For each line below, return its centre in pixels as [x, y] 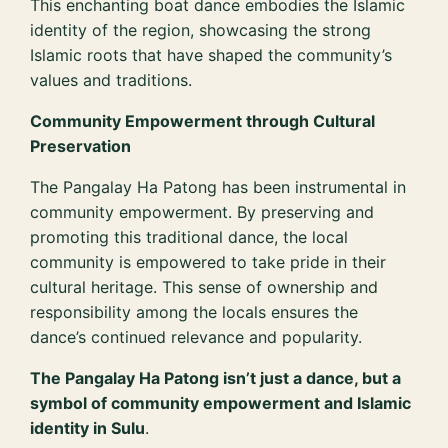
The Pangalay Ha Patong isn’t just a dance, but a [216, 377]
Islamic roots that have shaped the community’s [211, 54]
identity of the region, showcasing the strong [201, 29]
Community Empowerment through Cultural [203, 120]
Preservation [81, 145]
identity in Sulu [88, 427]
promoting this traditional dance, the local [189, 236]
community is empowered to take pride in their [208, 261]
